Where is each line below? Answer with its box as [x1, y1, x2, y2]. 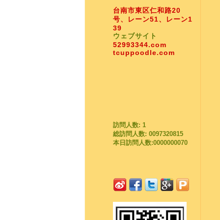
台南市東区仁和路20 [112, 6, 181, 14]
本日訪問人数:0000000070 [112, 139, 188, 146]
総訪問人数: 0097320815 [112, 130, 183, 137]
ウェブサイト [112, 31, 157, 40]
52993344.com [112, 40, 166, 49]
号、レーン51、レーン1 [112, 15, 192, 23]
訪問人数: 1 [112, 121, 146, 129]
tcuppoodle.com [112, 48, 175, 56]
